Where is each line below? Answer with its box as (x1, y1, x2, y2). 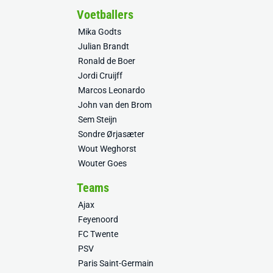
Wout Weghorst (78, 144, 136, 154)
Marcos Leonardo (78, 85, 145, 95)
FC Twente (78, 229, 118, 239)
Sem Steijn (78, 115, 117, 124)
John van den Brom (78, 100, 152, 110)
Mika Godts (78, 27, 121, 37)
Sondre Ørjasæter (78, 129, 144, 139)
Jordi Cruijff (78, 71, 122, 80)
